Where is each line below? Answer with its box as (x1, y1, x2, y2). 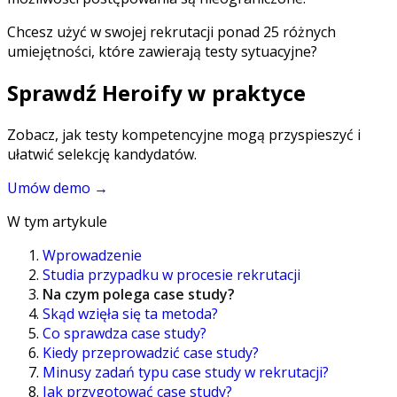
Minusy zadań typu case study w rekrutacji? (43, 362, 329, 383)
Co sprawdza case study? (43, 323, 206, 344)
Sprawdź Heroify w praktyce (7, 78, 306, 108)
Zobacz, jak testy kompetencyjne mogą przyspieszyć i (7, 125, 361, 145)
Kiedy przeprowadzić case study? (43, 343, 259, 363)
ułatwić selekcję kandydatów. (7, 144, 197, 165)
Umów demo (7, 178, 94, 198)
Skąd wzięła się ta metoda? (43, 304, 218, 324)
